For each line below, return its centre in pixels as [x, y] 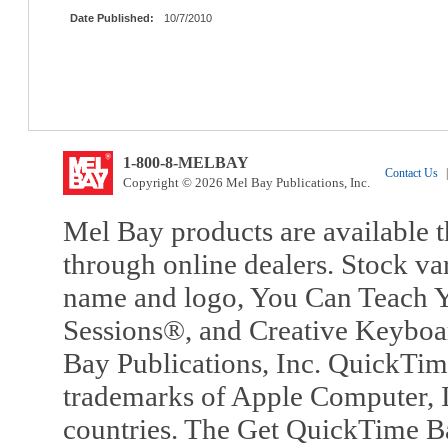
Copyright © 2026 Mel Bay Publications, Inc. [246, 182]
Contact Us [411, 172]
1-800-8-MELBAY [185, 162]
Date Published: [111, 17]
